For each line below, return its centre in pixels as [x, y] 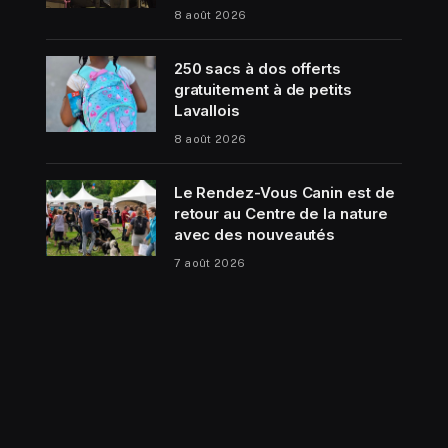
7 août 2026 [209, 263]
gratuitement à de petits [262, 90]
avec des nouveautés [254, 235]
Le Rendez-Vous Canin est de [284, 193]
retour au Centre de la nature [280, 214]
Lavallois [206, 111]
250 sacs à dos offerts [257, 69]
